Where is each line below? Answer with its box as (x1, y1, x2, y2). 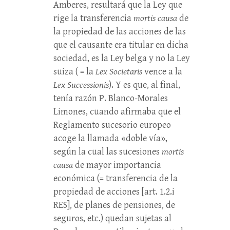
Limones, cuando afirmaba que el (53, 106, 181, 117)
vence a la (142, 66, 182, 77)
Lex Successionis (53, 80, 109, 90)
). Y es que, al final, (109, 80, 180, 90)
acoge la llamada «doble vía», (53, 133, 167, 144)
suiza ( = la (53, 66, 95, 77)
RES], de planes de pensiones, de (53, 200, 175, 210)
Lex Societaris (95, 66, 142, 77)
